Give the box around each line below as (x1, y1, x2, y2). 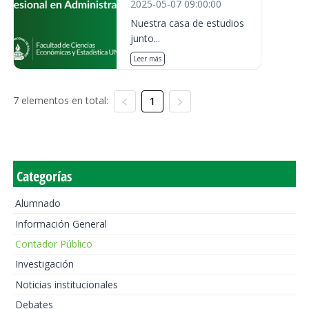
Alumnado (14, 197, 61, 210)
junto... (130, 32, 161, 45)
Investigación (14, 257, 74, 271)
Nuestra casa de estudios (130, 17, 245, 30)
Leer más (134, 54, 162, 63)
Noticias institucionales (14, 277, 118, 291)
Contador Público (14, 237, 92, 250)
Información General (14, 217, 107, 230)
